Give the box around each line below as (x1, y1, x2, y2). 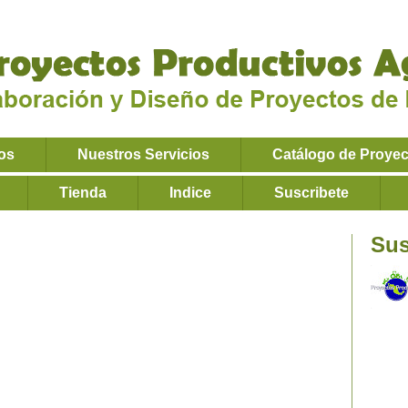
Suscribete (274, 185, 349, 200)
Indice (169, 185, 211, 200)
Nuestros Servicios (77, 147, 209, 162)
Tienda (59, 185, 107, 200)
